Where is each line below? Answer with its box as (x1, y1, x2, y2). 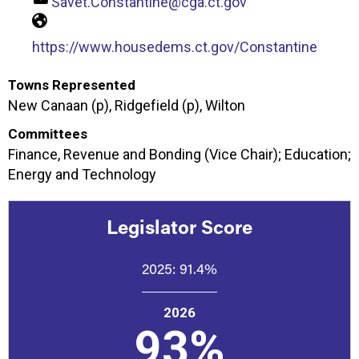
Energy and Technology (8, 166, 156, 184)
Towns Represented (8, 77, 135, 94)
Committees (8, 126, 87, 143)
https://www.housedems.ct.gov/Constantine (32, 38, 317, 56)
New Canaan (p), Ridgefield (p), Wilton (8, 97, 245, 115)
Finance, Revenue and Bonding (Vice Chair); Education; (8, 146, 351, 163)
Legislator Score (107, 214, 252, 240)
